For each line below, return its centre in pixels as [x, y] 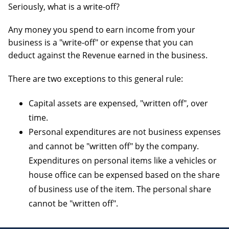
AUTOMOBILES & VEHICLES [67, 93]
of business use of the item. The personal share [120, 189]
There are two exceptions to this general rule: [96, 79]
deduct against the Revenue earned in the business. [108, 55]
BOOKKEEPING [44, 23]
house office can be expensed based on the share [124, 175]
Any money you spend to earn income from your [102, 30]
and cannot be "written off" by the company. [114, 146]
